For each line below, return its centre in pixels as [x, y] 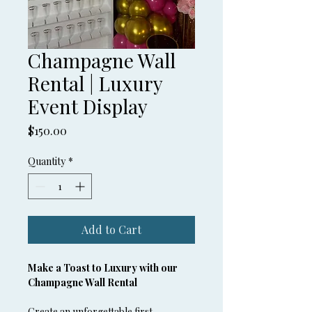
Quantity [47, 161]
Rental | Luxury [95, 83]
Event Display [88, 106]
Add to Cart [111, 229]
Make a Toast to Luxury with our [104, 268]
